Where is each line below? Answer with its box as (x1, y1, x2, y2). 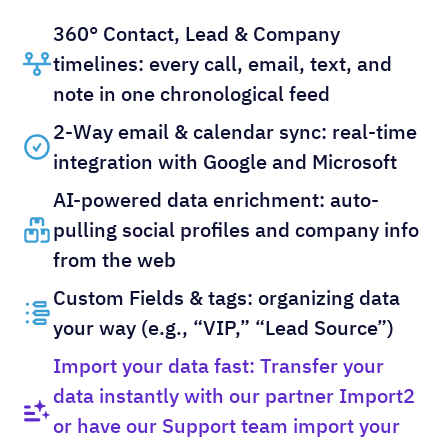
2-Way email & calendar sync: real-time (53, 117, 417, 145)
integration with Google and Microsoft (53, 147, 397, 175)
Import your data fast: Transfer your (53, 351, 384, 379)
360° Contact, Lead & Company (53, 19, 340, 47)
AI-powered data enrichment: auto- (53, 185, 379, 213)
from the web (53, 245, 176, 273)
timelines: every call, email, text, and (53, 49, 392, 77)
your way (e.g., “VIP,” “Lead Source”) (53, 313, 394, 341)
